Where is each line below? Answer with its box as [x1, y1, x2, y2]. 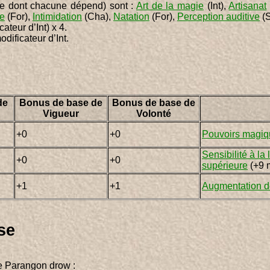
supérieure [202, 160, 248, 171]
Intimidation [33, 11, 82, 22]
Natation [113, 11, 149, 22]
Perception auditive [177, 11, 260, 22]
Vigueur [43, 108, 79, 119]
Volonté [136, 108, 171, 119]
